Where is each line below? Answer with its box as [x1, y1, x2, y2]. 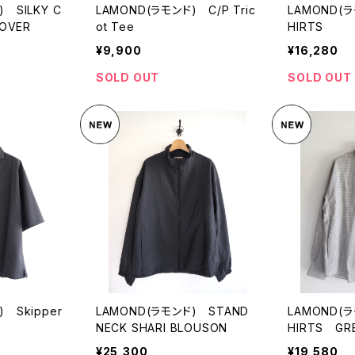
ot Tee [95, 19, 135, 33]
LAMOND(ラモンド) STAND [95, 304, 250, 319]
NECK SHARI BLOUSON [95, 321, 228, 335]
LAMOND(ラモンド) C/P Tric [95, 2, 256, 17]
